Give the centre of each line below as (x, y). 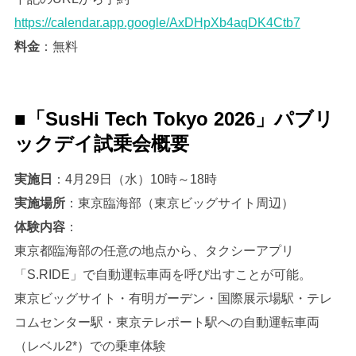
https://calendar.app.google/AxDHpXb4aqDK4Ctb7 (157, 23)
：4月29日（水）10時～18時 (134, 180)
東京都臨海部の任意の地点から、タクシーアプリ (154, 251)
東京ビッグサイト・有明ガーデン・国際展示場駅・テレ (173, 299)
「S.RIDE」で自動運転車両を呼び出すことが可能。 (163, 275)
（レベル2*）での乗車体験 (90, 346)
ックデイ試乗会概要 (101, 144)
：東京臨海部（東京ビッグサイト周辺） (179, 203)
